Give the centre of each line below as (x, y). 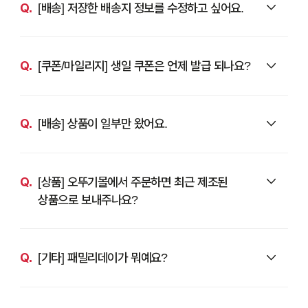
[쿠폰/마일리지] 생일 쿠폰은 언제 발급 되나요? (144, 65)
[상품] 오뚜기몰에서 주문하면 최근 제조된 (132, 181)
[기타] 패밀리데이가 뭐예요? (102, 257)
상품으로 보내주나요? (88, 199)
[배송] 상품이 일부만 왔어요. (102, 124)
